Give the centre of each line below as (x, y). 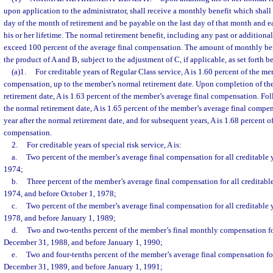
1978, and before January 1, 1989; (60, 218)
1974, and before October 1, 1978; (60, 193)
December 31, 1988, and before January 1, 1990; (83, 242)
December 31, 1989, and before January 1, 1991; (83, 267)
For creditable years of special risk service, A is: (104, 145)
